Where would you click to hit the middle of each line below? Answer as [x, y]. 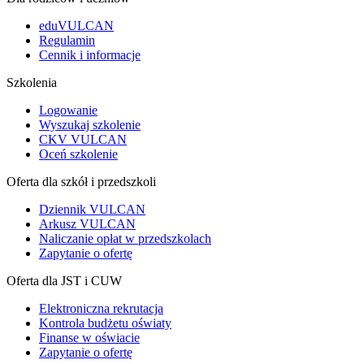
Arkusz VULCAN [87, 223]
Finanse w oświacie [89, 337]
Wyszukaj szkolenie [90, 124]
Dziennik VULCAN [92, 209]
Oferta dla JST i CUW [64, 280]
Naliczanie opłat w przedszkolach [125, 238]
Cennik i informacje [90, 54]
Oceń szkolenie [78, 154]
